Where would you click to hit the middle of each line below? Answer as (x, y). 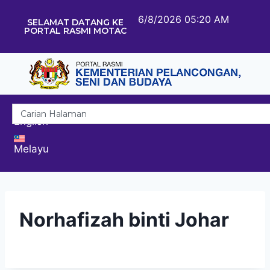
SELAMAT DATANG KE (75, 22)
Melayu (31, 149)
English (31, 121)
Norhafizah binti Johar (124, 219)
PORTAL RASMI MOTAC (75, 31)
